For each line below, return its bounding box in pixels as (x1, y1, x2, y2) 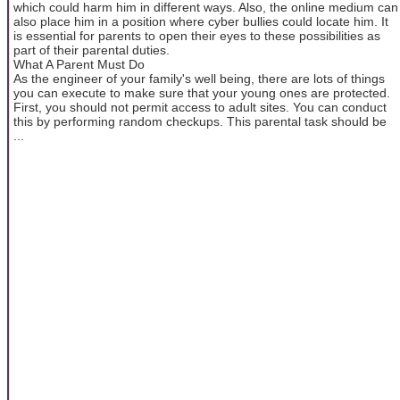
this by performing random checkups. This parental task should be (13, 113, 387, 129)
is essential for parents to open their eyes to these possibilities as (13, 28, 380, 43)
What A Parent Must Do (13, 56, 145, 71)
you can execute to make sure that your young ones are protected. (13, 85, 390, 100)
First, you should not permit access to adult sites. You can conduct (13, 99, 387, 114)
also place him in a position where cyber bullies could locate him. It (13, 13, 388, 29)
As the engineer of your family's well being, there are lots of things (13, 71, 385, 86)
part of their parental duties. (13, 42, 170, 57)
